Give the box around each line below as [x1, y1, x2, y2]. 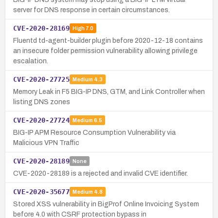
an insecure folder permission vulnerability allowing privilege [13, 47, 198, 54]
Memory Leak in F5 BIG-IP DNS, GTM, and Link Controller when [13, 88, 205, 95]
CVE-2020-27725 [13, 75, 70, 83]
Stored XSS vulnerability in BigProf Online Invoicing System [13, 200, 199, 208]
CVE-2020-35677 [13, 187, 70, 196]
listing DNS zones [13, 98, 70, 106]
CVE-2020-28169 [13, 24, 70, 32]
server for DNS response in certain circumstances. [13, 6, 170, 14]
